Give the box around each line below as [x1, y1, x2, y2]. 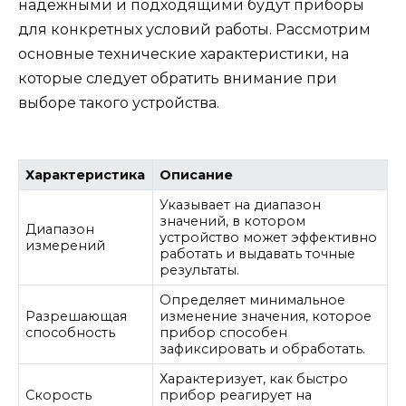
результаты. [159, 262, 240, 279]
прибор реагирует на [159, 387, 313, 404]
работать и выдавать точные [159, 246, 356, 263]
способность [25, 324, 116, 342]
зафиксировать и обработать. [159, 341, 366, 358]
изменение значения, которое [159, 308, 372, 325]
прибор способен [159, 324, 288, 342]
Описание [159, 167, 234, 184]
